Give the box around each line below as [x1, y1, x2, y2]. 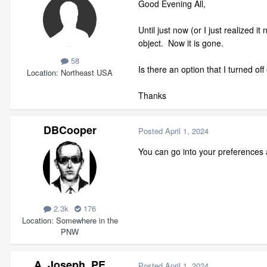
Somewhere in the [55, 214, 118, 226]
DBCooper [43, 122, 97, 138]
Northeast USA [61, 66, 113, 78]
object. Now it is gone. [138, 37, 228, 49]
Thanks [138, 89, 166, 102]
